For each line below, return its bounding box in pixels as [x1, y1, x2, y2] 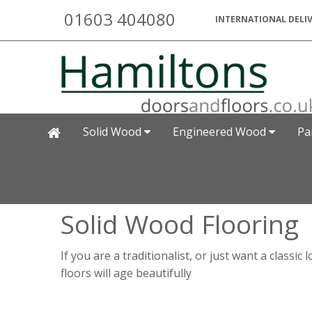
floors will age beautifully [61, 265, 192, 281]
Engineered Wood [173, 124, 269, 140]
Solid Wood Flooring [61, 206, 299, 242]
